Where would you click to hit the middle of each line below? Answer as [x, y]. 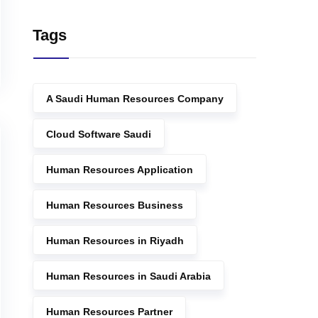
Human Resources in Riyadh [115, 241]
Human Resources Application [120, 170]
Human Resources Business [115, 205]
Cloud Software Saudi [99, 134]
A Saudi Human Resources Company [135, 99]
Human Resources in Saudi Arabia [128, 276]
